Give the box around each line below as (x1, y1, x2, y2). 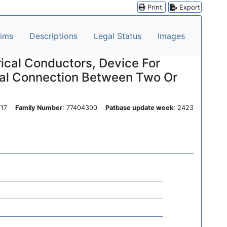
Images (158, 31, 185, 41)
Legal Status (94, 31, 141, 41)
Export (177, 3, 200, 11)
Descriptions (29, 31, 78, 41)
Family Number (15, 104, 62, 111)
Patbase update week (105, 104, 173, 111)
